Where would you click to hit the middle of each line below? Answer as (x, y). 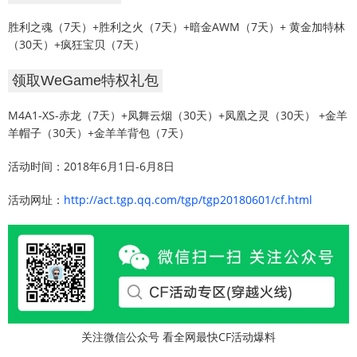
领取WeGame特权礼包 (85, 80)
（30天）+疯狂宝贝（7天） (76, 44)
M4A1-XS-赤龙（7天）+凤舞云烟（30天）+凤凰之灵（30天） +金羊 (178, 115)
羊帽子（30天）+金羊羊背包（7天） (99, 133)
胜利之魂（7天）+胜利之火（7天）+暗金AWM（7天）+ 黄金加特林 (177, 27)
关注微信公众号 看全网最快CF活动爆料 (178, 336)
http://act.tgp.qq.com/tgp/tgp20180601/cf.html (188, 200)
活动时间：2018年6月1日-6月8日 (91, 166)
